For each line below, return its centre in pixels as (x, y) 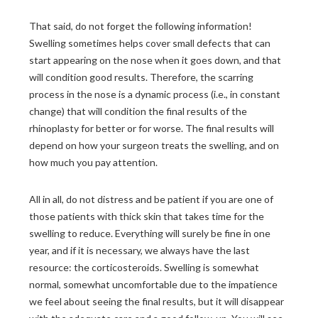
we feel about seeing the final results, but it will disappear (157, 302)
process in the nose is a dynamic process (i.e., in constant (155, 94)
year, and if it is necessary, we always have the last (139, 251)
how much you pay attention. (93, 163)
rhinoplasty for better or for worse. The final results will (152, 128)
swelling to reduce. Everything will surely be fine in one (150, 234)
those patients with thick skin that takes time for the (147, 216)
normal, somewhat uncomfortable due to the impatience (153, 285)
